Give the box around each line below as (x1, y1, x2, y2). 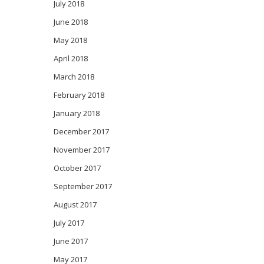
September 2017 (54, 180, 112, 192)
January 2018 (54, 107, 100, 118)
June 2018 (54, 16, 88, 27)
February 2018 (54, 89, 104, 100)
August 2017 (54, 199, 97, 210)
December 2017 (54, 126, 109, 137)
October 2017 (54, 162, 101, 173)
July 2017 (54, 217, 84, 228)
